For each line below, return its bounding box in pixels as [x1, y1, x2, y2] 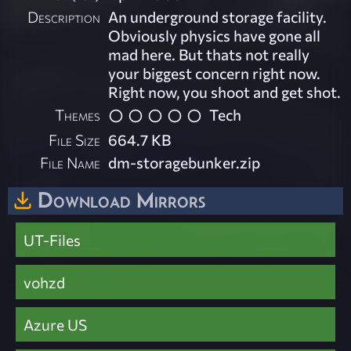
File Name [40, 152, 101, 172]
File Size [49, 129, 101, 149]
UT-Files [24, 230, 81, 250]
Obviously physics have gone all [108, 26, 321, 45]
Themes [55, 105, 101, 125]
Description [27, 7, 101, 27]
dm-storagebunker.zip [108, 152, 261, 172]
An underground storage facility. [108, 7, 327, 27]
